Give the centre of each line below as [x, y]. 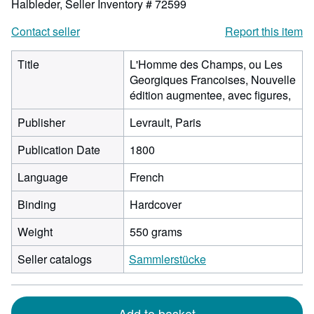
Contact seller [46, 31]
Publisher [41, 122]
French [147, 177]
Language [43, 177]
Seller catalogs [55, 259]
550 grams [156, 232]
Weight [35, 232]
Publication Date [59, 150]
